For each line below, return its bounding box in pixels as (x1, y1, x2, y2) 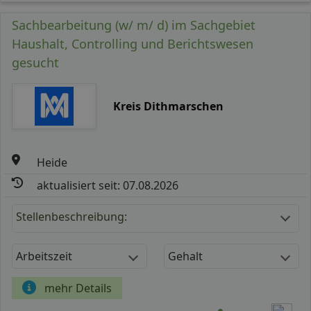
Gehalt (168, 248, 203, 264)
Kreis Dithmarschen (112, 98, 224, 114)
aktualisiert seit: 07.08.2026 (37, 177, 179, 193)
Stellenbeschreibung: (16, 208, 127, 224)
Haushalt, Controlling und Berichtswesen (12, 35, 253, 52)
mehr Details (44, 280, 112, 296)
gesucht (12, 53, 59, 71)
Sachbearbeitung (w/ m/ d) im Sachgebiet (12, 16, 255, 33)
